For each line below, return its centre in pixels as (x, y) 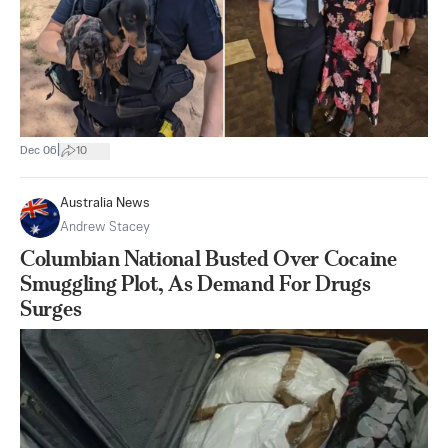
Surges (51, 308)
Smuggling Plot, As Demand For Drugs (195, 283)
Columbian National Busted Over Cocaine (208, 258)
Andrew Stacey (105, 227)
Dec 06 (38, 150)
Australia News (105, 203)
